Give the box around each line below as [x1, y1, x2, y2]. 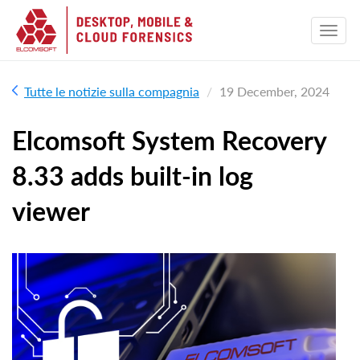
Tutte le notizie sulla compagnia [24, 84, 199, 99]
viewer [12, 195, 90, 227]
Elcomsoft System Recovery [12, 125, 326, 156]
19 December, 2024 [219, 84, 329, 99]
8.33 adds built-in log [12, 160, 253, 191]
